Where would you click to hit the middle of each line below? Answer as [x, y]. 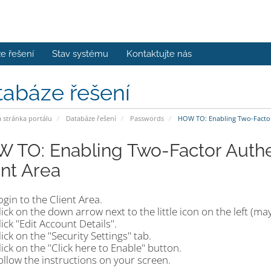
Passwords [147, 118]
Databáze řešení [91, 118]
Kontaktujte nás [159, 54]
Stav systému [80, 54]
